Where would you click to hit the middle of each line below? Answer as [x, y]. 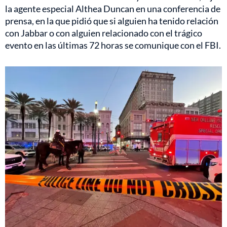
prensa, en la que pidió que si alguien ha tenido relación [112, 21]
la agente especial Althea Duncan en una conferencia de [113, 8]
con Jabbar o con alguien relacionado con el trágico [104, 33]
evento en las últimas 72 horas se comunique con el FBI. [113, 45]
